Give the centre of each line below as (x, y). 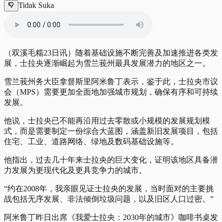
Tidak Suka (36, 5)
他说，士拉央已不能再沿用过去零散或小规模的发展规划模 (107, 120)
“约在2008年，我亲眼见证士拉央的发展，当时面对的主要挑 (109, 188)
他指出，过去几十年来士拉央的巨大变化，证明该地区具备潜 (111, 160)
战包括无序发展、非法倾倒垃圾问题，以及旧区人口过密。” (109, 199)
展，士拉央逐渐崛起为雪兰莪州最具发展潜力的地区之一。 (107, 63)
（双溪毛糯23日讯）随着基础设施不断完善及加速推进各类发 (111, 53)
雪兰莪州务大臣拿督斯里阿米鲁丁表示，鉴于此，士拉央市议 (111, 81)
